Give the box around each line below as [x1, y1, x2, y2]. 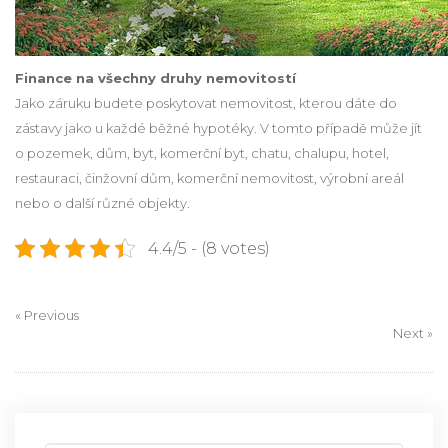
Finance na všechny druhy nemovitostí [15, 69, 296, 86]
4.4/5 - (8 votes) [147, 238, 270, 258]
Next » [393, 324, 433, 341]
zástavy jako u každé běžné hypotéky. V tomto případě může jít [15, 119, 422, 136]
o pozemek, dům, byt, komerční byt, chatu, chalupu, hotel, [15, 144, 389, 161]
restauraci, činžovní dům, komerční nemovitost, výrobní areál [15, 169, 404, 186]
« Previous [15, 306, 79, 323]
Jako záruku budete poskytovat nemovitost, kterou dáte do [15, 94, 397, 111]
